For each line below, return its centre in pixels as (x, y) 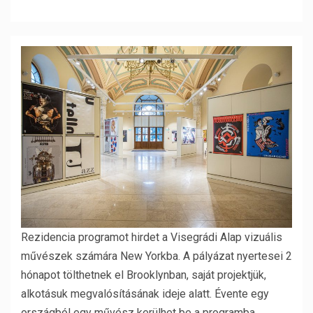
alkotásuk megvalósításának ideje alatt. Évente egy (145, 293)
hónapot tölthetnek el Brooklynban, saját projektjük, (144, 275)
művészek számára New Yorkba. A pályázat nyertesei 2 (156, 256)
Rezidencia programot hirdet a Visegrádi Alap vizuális (152, 237)
